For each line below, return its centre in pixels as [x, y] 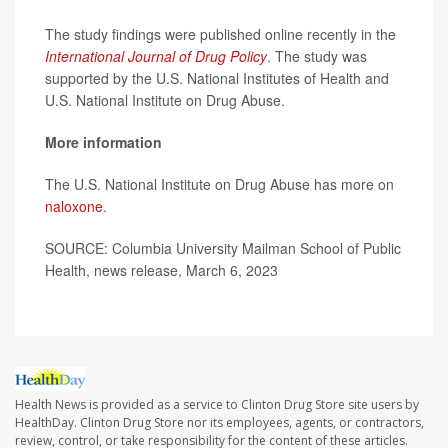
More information [103, 141]
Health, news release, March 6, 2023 [161, 269]
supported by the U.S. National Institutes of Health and [217, 77]
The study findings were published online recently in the [220, 33]
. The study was [317, 55]
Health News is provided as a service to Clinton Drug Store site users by [217, 404]
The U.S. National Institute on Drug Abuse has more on [219, 183]
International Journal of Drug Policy [156, 55]
